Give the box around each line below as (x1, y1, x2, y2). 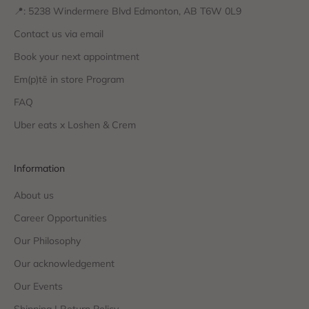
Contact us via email (14, 28, 103, 41)
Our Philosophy (14, 235, 81, 248)
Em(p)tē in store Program (14, 73, 124, 86)
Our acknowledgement (14, 257, 114, 270)
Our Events (14, 280, 63, 293)
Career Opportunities (14, 212, 107, 225)
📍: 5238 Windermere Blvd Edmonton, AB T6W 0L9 (14, 5, 241, 18)
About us (14, 189, 54, 202)
